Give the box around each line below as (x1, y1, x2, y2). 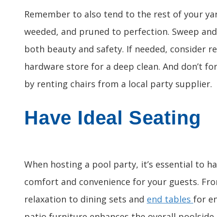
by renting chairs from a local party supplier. (24, 78, 212, 90)
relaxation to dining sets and (24, 193, 147, 205)
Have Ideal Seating (24, 107, 201, 128)
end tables (147, 193, 193, 205)
